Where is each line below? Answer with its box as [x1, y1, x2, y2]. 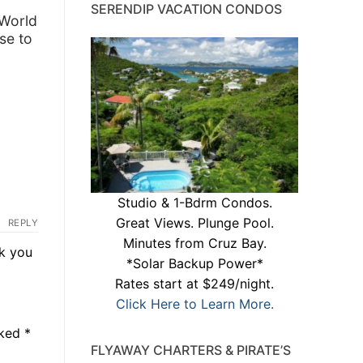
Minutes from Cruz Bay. [122, 235, 267, 252]
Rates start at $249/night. [115, 275, 274, 293]
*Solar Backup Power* [126, 255, 263, 272]
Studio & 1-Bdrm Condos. [117, 194, 272, 211]
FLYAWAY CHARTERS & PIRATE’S [91, 342, 291, 359]
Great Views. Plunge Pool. [115, 215, 274, 232]
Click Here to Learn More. [115, 296, 274, 313]
